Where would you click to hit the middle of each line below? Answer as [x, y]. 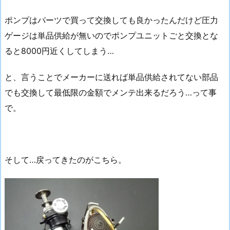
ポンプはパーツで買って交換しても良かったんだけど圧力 [111, 20]
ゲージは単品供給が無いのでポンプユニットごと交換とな [111, 35]
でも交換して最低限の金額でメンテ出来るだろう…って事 [111, 92]
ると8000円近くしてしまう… [59, 51]
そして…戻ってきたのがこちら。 [65, 160]
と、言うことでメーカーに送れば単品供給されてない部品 [111, 77]
